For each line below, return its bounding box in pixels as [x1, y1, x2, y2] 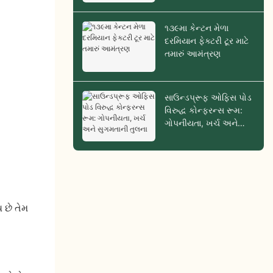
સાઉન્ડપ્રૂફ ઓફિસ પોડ [164, 92, 252, 103]
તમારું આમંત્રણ [164, 48, 221, 59]
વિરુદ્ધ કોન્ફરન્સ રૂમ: [164, 105, 243, 116]
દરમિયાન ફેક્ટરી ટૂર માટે [164, 35, 249, 46]
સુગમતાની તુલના [164, 130, 222, 141]
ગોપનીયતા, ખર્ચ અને [164, 118, 238, 129]
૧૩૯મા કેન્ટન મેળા [164, 23, 229, 34]
